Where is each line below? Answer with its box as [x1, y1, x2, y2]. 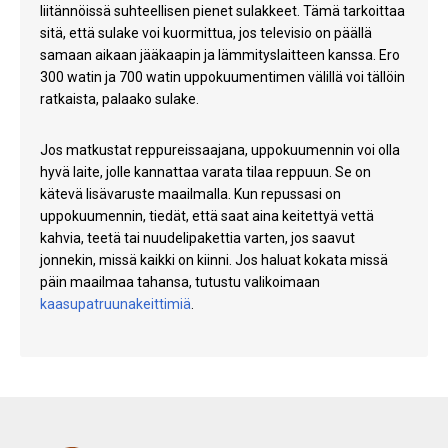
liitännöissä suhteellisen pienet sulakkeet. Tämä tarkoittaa [40, 3, 405, 20]
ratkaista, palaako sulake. [40, 91, 202, 108]
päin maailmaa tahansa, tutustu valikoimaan [40, 274, 320, 291]
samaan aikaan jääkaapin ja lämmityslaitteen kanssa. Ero [40, 47, 400, 64]
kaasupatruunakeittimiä [40, 296, 191, 313]
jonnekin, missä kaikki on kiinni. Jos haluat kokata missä [40, 252, 388, 269]
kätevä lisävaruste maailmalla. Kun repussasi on [40, 186, 341, 203]
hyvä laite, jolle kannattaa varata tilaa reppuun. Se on [40, 164, 371, 181]
